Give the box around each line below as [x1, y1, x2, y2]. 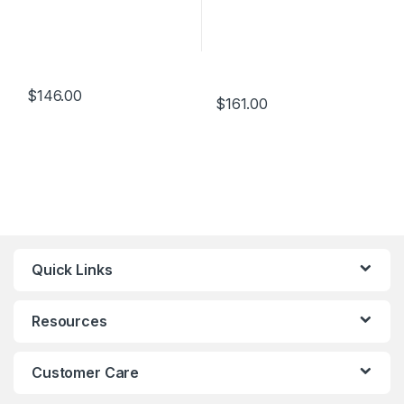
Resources [32, 311, 107, 330]
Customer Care [32, 363, 140, 381]
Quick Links [32, 260, 113, 279]
